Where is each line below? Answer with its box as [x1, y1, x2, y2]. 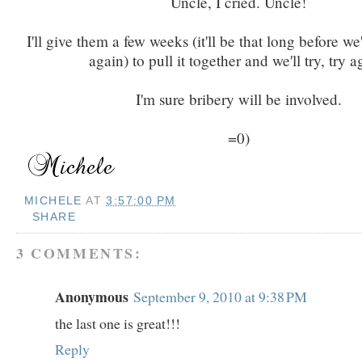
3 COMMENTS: [16, 242, 142, 264]
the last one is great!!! [55, 314, 180, 334]
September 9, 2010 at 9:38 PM [133, 287, 307, 307]
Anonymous [55, 286, 128, 308]
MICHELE [24, 193, 82, 207]
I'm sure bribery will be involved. [135, 89, 342, 110]
